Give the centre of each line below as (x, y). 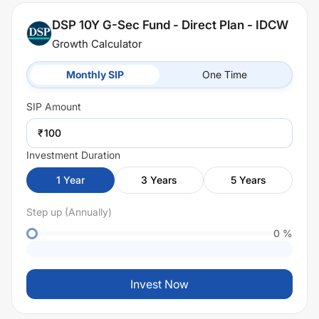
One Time (224, 74)
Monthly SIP (95, 74)
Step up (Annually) (69, 212)
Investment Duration (73, 155)
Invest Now (159, 284)
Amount (62, 106)
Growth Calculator (97, 44)
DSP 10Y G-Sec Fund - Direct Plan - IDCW (170, 25)
